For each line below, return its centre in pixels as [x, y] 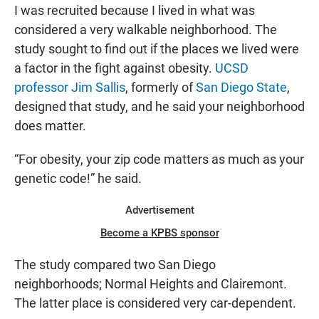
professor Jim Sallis [70, 88]
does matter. [50, 126]
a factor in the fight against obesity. [115, 68]
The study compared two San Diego [115, 265]
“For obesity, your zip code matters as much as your [159, 159]
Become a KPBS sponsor [159, 233]
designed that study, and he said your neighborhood [159, 107]
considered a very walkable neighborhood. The [146, 30]
